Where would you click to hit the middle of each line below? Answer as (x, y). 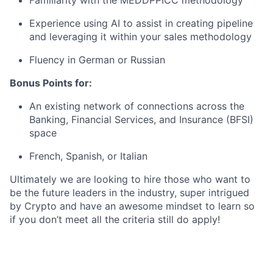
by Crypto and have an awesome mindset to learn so (132, 206)
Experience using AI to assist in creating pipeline (141, 23)
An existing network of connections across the (137, 106)
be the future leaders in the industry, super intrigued (129, 193)
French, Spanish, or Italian (88, 156)
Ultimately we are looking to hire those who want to (130, 179)
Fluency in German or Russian (97, 60)
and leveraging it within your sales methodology (140, 37)
